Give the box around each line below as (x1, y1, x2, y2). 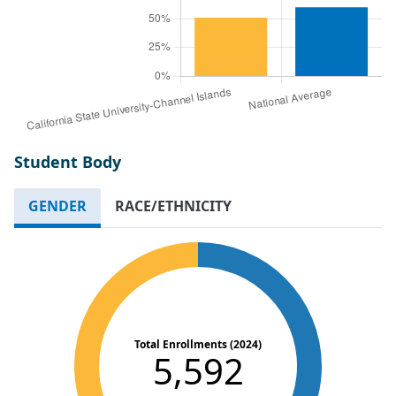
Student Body (14, 150, 121, 172)
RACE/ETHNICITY (115, 195, 232, 216)
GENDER (28, 195, 87, 216)
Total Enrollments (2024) (134, 336, 262, 352)
